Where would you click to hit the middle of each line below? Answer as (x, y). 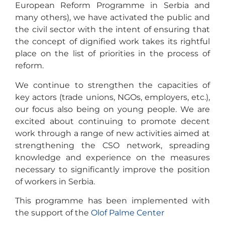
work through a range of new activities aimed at (113, 133)
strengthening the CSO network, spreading (113, 145)
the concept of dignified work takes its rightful (113, 42)
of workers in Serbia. (55, 181)
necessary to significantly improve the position (113, 169)
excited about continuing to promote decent (113, 121)
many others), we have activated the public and (113, 18)
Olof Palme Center (128, 212)
